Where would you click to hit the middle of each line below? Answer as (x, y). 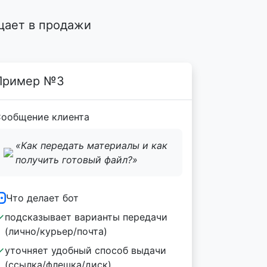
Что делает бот (42, 198)
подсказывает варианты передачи (86, 217)
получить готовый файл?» (77, 160)
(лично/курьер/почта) (56, 231)
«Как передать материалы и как (91, 145)
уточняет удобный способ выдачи (86, 250)
